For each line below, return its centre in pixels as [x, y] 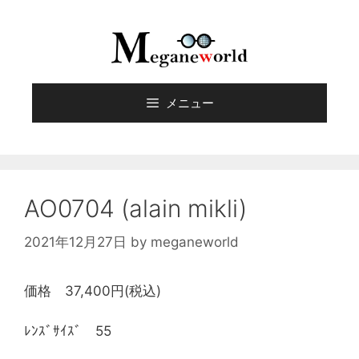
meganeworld [195, 242]
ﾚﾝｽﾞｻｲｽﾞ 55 [68, 331]
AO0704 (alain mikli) [135, 209]
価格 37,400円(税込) [93, 290]
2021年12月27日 [75, 242]
